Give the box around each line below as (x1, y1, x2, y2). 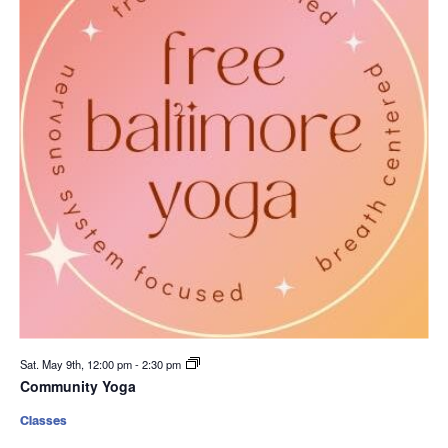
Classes (19, 413, 67, 428)
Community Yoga (19, 376, 136, 396)
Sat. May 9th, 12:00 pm (19, 356, 135, 372)
